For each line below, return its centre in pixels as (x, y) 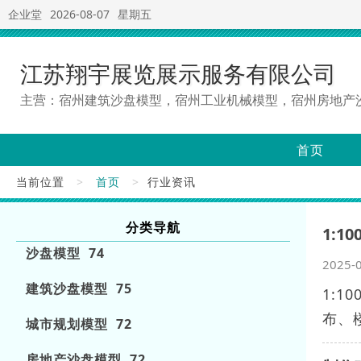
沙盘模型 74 (65, 253)
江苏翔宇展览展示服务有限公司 (178, 73)
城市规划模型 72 (79, 324)
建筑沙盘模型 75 (79, 288)
